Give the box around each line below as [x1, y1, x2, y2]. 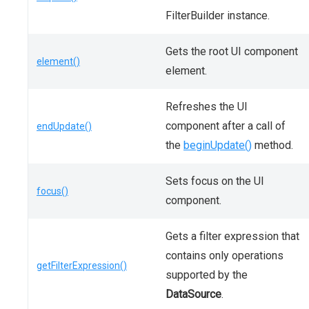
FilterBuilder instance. [166, 9, 270, 22]
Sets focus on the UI [166, 175, 264, 188]
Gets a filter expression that [166, 230, 299, 243]
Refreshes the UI [166, 100, 248, 113]
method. [252, 139, 293, 152]
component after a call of [166, 119, 286, 132]
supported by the [166, 268, 248, 281]
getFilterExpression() [37, 260, 127, 271]
